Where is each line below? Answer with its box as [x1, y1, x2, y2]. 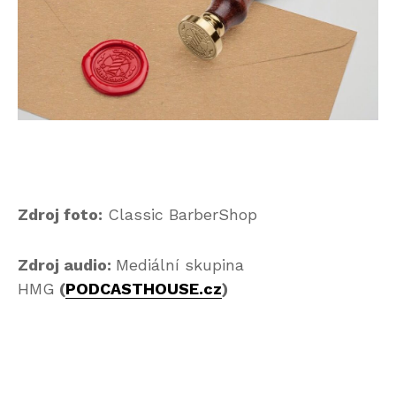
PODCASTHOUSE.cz [65, 278, 222, 298]
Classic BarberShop [103, 204, 257, 224]
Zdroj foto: [18, 204, 103, 224]
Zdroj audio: [18, 255, 116, 274]
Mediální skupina [116, 255, 244, 274]
